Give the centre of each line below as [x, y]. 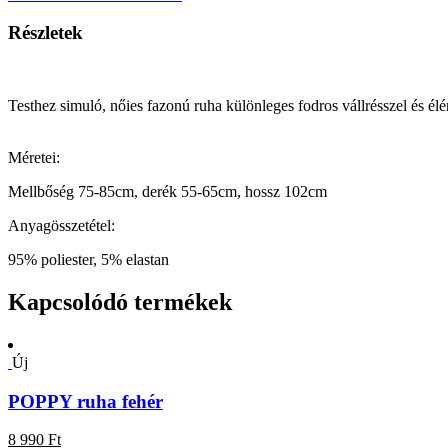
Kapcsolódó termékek [120, 302]
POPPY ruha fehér [85, 401]
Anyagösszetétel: [61, 226]
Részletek [45, 33]
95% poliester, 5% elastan [88, 260]
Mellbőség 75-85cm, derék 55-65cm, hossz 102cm [167, 192]
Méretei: [34, 158]
